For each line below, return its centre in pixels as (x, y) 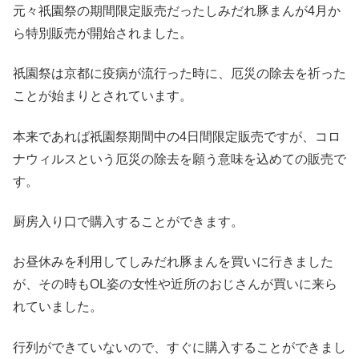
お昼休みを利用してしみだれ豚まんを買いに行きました (173, 262)
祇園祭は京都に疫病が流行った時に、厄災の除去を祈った (179, 74)
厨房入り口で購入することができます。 (128, 222)
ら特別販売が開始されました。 (103, 33)
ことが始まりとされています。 (103, 96)
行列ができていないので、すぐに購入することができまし (179, 347)
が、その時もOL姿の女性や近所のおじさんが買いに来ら (175, 284)
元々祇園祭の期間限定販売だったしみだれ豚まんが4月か (177, 10)
